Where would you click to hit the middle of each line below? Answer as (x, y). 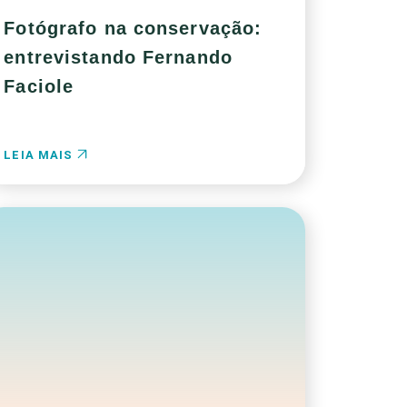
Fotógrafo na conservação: (133, 28)
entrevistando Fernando (118, 57)
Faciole (39, 86)
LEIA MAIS (40, 155)
